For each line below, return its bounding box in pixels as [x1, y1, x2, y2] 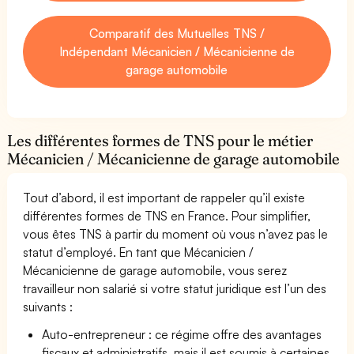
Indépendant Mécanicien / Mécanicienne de [58, 43, 296, 59]
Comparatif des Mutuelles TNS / [89, 24, 265, 41]
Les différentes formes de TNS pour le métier [7, 130, 314, 150]
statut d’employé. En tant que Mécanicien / [23, 243, 254, 260]
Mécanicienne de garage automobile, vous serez [23, 262, 288, 278]
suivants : [23, 298, 73, 314]
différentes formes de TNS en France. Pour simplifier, [23, 207, 311, 224]
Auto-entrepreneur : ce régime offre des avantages [42, 326, 322, 342]
